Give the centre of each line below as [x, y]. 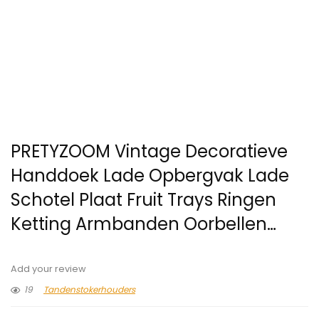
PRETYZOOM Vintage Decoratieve [149, 152]
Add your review [48, 269]
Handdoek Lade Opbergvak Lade [150, 176]
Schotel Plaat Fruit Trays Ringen [143, 200]
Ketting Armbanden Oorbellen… [143, 224]
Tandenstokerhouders [89, 290]
